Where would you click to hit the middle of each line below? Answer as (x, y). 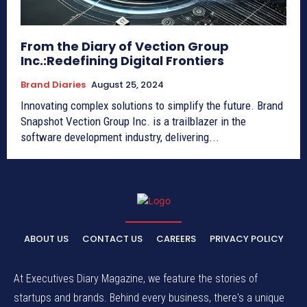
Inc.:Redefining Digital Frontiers (122, 60)
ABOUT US (46, 238)
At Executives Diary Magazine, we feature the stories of (136, 278)
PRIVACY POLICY (246, 238)
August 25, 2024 (127, 84)
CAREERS (176, 238)
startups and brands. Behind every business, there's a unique (149, 297)
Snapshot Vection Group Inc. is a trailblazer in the (43, 121)
